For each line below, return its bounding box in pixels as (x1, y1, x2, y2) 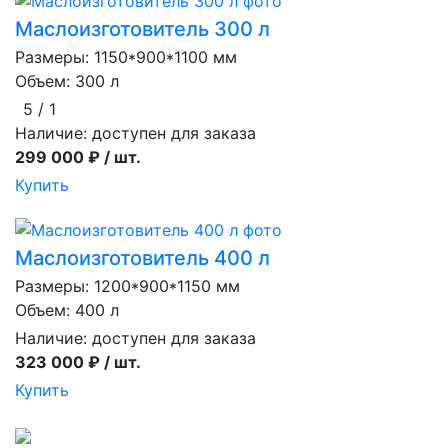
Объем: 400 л (15, 300, 119, 321)
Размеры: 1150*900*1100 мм (15, 46, 237, 67)
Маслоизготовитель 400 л (15, 246, 270, 271)
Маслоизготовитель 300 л (15, 16, 270, 41)
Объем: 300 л (15, 70, 119, 91)
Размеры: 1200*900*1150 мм (15, 276, 240, 297)
